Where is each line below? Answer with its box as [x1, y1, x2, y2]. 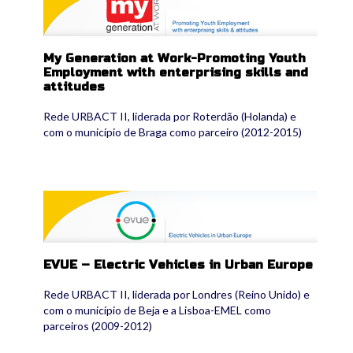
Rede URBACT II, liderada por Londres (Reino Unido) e [43, 287, 310, 301]
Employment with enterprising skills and [43, 65, 308, 80]
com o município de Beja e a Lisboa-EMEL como [43, 303, 271, 317]
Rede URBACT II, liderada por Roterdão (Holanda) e [43, 110, 296, 124]
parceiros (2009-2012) [43, 318, 152, 333]
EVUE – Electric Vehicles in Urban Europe [43, 257, 313, 272]
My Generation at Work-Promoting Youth [43, 51, 306, 66]
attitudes [43, 80, 105, 95]
